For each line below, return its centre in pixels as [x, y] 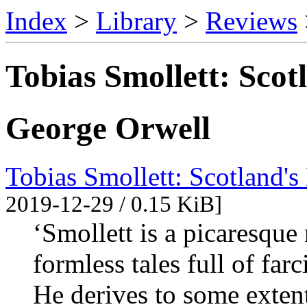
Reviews [251, 21]
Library [136, 21]
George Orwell [108, 128]
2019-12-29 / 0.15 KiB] [114, 205]
